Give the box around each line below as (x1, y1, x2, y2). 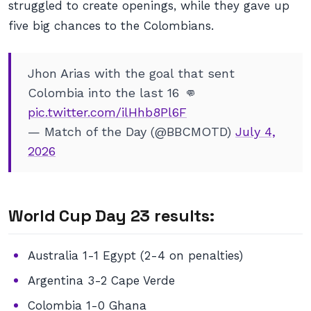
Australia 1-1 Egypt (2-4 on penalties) (28, 249, 243, 262)
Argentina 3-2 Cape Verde (28, 274, 175, 287)
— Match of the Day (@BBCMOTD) (28, 124, 235, 139)
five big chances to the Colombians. (8, 19, 214, 33)
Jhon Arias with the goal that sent (28, 66, 235, 81)
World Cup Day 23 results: (8, 205, 215, 226)
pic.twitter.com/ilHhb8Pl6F (28, 105, 187, 119)
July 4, (235, 124, 276, 139)
